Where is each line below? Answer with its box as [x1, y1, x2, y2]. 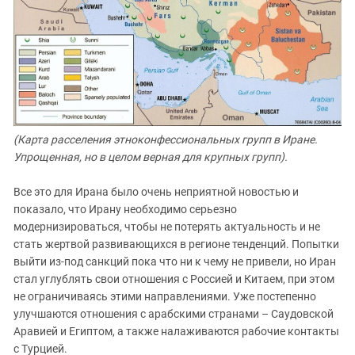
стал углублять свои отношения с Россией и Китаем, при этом [13, 272, 334, 285]
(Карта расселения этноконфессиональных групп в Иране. [13, 132, 318, 146]
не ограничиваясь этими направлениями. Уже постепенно [13, 289, 316, 303]
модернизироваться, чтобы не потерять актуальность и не [13, 219, 320, 233]
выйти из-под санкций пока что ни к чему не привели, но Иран [13, 254, 336, 268]
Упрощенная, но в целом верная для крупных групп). [13, 150, 288, 163]
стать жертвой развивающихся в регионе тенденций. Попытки [13, 237, 339, 250]
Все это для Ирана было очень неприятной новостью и [13, 185, 299, 198]
